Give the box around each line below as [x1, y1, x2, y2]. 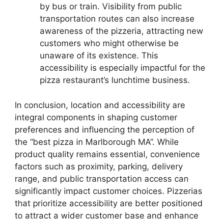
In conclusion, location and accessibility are [15, 100, 185, 110]
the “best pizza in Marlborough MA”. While [15, 137, 179, 147]
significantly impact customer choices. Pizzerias [15, 186, 202, 196]
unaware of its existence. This [40, 51, 158, 61]
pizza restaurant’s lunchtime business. [40, 75, 190, 85]
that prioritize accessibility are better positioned [15, 198, 203, 208]
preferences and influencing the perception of [15, 124, 194, 135]
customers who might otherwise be [40, 38, 179, 49]
